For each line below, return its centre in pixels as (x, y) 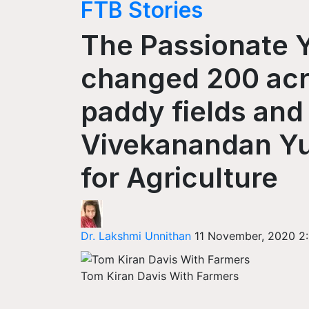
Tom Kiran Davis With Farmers (160, 276)
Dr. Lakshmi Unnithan (138, 236)
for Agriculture (179, 178)
